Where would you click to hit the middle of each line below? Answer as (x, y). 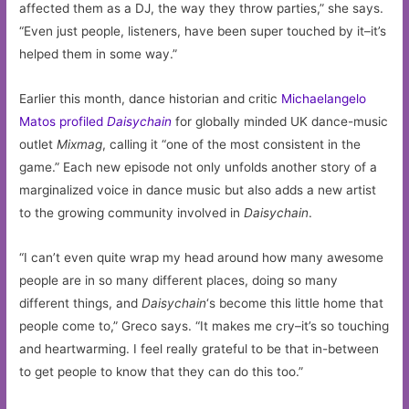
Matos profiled (63, 122)
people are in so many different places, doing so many (179, 281)
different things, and (81, 304)
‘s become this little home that (295, 304)
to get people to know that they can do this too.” (162, 372)
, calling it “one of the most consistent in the (232, 145)
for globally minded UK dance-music (280, 122)
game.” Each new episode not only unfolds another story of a (199, 168)
